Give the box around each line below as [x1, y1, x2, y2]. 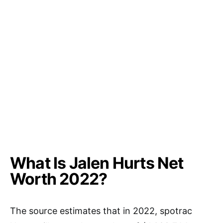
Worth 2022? [10, 169, 108, 189]
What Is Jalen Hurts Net [10, 153, 184, 173]
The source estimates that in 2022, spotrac [10, 205, 192, 216]
